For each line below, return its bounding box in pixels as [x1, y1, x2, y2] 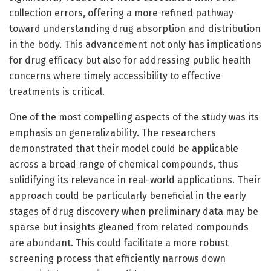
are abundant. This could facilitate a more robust [9, 237, 229, 249]
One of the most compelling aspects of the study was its [9, 111, 259, 123]
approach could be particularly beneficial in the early [9, 189, 246, 201]
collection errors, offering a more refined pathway [9, 7, 233, 19]
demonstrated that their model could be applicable [9, 142, 238, 154]
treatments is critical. [9, 85, 105, 97]
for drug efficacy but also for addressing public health [9, 54, 251, 66]
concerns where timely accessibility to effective [9, 70, 221, 82]
